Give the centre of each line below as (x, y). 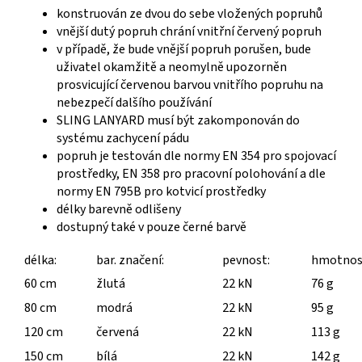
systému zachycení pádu (123, 138)
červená (118, 332)
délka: (40, 260)
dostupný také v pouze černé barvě (152, 227)
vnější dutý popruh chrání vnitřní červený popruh (189, 31)
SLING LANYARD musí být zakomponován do (178, 120)
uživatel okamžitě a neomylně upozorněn (172, 67)
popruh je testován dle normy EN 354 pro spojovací (196, 156)
